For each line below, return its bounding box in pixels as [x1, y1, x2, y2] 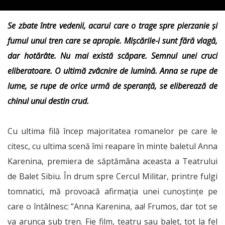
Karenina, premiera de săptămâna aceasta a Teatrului [8, 156, 217, 167]
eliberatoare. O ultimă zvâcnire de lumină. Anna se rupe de [8, 65, 217, 76]
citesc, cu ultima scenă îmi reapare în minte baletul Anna [8, 141, 217, 152]
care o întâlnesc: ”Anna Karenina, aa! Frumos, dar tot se [8, 201, 217, 212]
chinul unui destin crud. [8, 95, 89, 106]
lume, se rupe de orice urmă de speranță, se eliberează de [8, 80, 217, 91]
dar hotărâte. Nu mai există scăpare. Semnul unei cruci [8, 50, 217, 61]
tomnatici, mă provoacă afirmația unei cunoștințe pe [8, 186, 217, 197]
